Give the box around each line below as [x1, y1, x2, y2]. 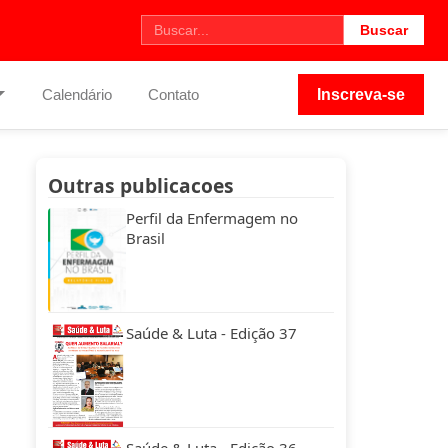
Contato [148, 85, 200, 103]
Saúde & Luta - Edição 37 [126, 323, 297, 343]
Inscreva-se [317, 86, 405, 104]
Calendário [41, 85, 112, 103]
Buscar [360, 22, 409, 39]
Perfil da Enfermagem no [126, 208, 298, 228]
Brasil [126, 228, 165, 248]
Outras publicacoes [48, 172, 234, 199]
